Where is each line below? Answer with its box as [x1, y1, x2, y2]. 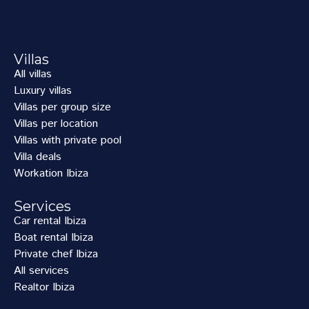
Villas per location [14, 116, 98, 132]
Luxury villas [14, 83, 72, 99]
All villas [14, 66, 52, 82]
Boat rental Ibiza [14, 230, 93, 246]
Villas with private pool [14, 132, 121, 148]
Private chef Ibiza [14, 246, 98, 262]
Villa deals [14, 149, 61, 165]
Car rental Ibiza [14, 213, 86, 229]
